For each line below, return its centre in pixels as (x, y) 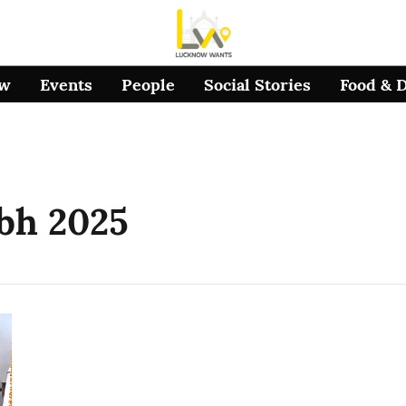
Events (67, 84)
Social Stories (258, 84)
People (149, 84)
